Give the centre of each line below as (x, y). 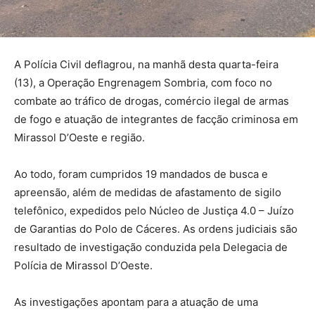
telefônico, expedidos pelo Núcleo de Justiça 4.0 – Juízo (154, 211)
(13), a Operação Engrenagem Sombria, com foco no (143, 83)
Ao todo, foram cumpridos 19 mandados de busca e (141, 174)
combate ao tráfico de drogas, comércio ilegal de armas (152, 101)
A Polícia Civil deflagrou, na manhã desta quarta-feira (146, 65)
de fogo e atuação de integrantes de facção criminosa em (156, 120)
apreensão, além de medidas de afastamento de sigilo (148, 193)
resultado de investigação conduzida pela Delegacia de (151, 247)
